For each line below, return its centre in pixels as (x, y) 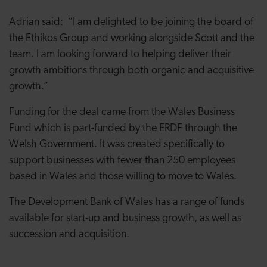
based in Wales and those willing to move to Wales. (123, 177)
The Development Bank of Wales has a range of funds (127, 202)
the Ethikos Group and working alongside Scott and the (132, 38)
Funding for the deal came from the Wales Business (122, 112)
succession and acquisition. (69, 235)
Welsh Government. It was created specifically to (117, 145)
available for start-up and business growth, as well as (125, 218)
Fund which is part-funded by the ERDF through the (123, 128)
